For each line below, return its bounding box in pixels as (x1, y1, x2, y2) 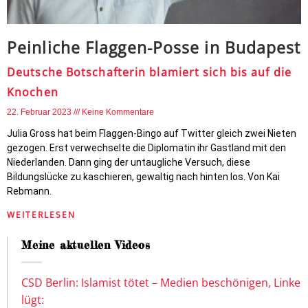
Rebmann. (7, 186, 52, 197)
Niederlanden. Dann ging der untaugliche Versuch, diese (7, 157, 250, 168)
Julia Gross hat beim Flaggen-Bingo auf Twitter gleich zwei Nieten (7, 128, 296, 139)
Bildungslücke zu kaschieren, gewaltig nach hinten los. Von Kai (7, 171, 280, 182)
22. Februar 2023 (7, 107, 74, 117)
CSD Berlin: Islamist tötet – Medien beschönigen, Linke (21, 274, 300, 290)
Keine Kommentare (82, 107, 154, 117)
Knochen (7, 85, 58, 100)
